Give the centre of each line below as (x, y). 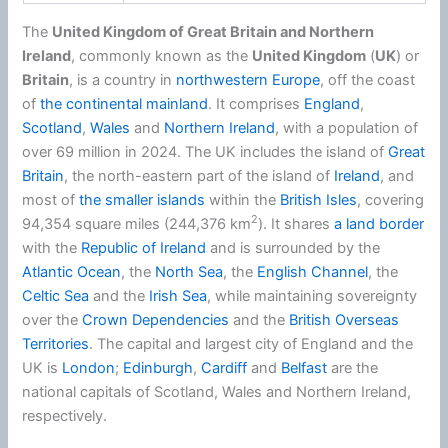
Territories (56, 343)
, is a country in (123, 79)
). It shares (296, 223)
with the (52, 247)
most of (51, 199)
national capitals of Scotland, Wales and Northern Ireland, (217, 391)
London (89, 367)
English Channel (313, 271)
